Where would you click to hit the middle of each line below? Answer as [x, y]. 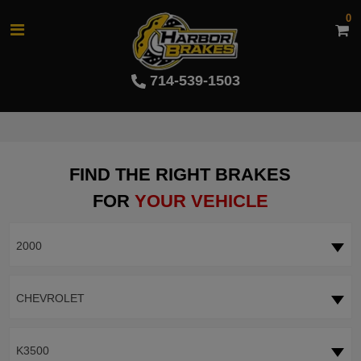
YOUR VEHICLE [201, 201]
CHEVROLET [50, 299]
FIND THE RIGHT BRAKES [180, 175]
